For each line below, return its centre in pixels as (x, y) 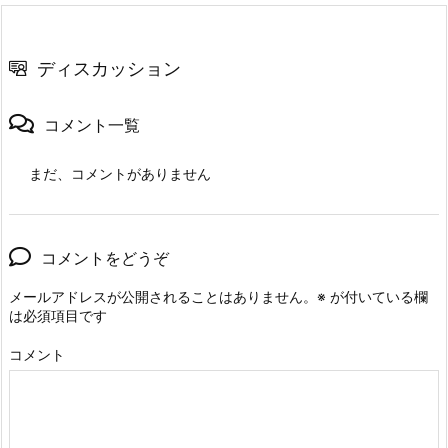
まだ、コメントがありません (120, 174)
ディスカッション (109, 69)
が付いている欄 (377, 297)
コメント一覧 (92, 125)
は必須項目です (58, 316)
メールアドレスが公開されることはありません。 (163, 297)
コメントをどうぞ (105, 258)
